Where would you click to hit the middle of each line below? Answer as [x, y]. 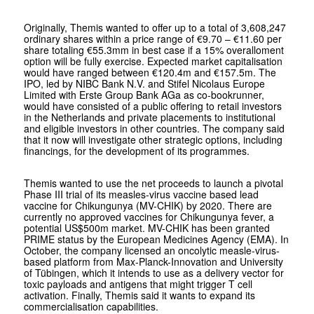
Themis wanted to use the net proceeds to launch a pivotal [153, 183]
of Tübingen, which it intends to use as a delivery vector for [153, 272]
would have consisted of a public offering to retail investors [152, 105]
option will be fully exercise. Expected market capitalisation [153, 61]
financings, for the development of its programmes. [136, 150]
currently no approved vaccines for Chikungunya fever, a [149, 216]
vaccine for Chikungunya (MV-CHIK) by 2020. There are [148, 205]
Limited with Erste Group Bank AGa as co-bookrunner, [144, 94]
